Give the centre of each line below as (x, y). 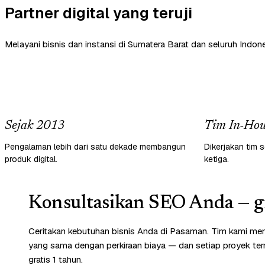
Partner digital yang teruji (98, 13)
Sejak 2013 (35, 126)
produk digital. (31, 159)
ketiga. (216, 159)
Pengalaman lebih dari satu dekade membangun (95, 146)
